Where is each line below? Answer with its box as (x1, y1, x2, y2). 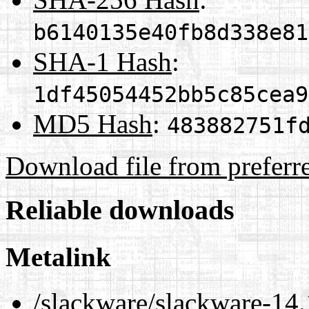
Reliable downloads (6, 195, 235, 226)
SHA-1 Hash (33, 46, 172, 77)
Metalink (6, 241, 111, 272)
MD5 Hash (33, 108, 152, 139)
